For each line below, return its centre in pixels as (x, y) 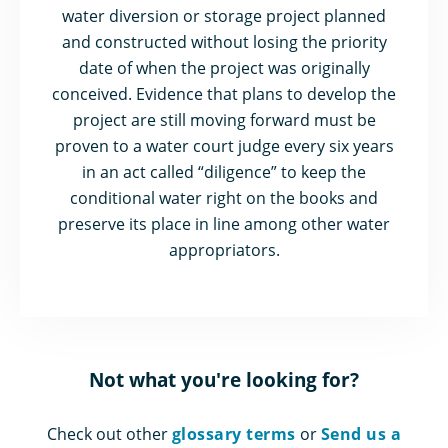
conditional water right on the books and (224, 198)
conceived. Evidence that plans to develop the (224, 94)
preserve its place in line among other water (224, 224)
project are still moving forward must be (224, 120)
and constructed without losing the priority (224, 42)
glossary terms (233, 434)
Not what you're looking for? (224, 380)
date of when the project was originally (224, 68)
